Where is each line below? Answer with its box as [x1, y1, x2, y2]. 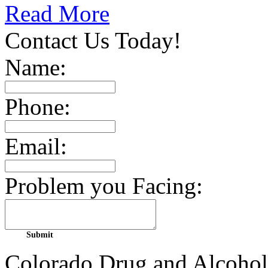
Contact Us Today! [5, 28, 181, 53]
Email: [5, 133, 67, 159]
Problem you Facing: [5, 173, 203, 199]
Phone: [5, 94, 71, 120]
